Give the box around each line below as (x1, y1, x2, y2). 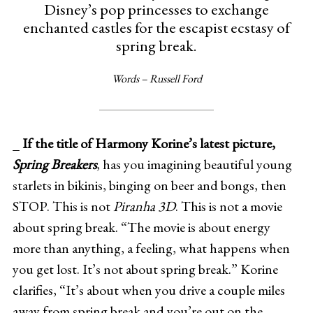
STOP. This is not (12, 196, 113, 215)
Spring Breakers (12, 154, 96, 173)
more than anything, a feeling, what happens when (12, 238, 290, 257)
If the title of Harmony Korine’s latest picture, (22, 133, 275, 152)
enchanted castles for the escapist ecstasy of (23, 17, 290, 38)
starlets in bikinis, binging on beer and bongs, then (12, 175, 286, 194)
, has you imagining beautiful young (96, 154, 292, 173)
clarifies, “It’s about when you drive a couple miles (12, 280, 285, 299)
